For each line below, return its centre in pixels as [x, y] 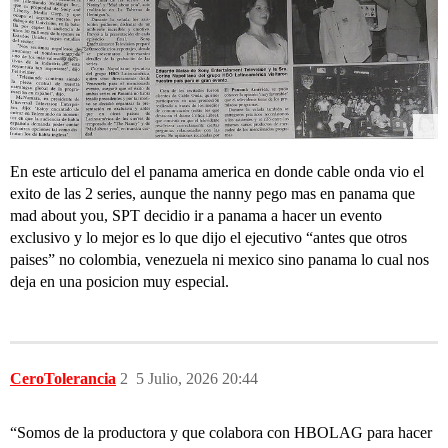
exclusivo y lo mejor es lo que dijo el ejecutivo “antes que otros [208, 238]
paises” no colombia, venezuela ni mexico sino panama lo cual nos [219, 260]
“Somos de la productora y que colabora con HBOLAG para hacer [221, 433]
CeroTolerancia [63, 379]
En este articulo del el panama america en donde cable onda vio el [217, 172]
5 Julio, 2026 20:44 [197, 379]
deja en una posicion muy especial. [119, 282]
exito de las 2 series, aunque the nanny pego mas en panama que [212, 194]
